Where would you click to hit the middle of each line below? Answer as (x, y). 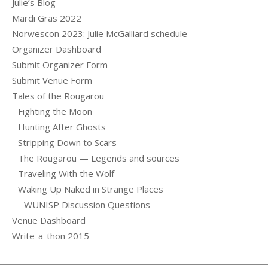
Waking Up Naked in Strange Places (91, 189)
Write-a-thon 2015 (51, 235)
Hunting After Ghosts (62, 127)
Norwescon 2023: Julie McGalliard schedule (100, 33)
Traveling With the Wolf (66, 173)
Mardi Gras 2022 (47, 18)
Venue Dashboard (49, 220)
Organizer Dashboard (57, 49)
